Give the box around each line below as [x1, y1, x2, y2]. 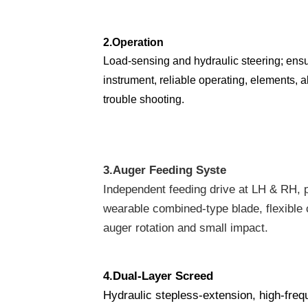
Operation [112, 36, 164, 48]
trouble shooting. [103, 93, 184, 105]
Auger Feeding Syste [113, 163, 226, 177]
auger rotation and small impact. [103, 221, 268, 234]
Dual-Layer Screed [113, 269, 213, 283]
